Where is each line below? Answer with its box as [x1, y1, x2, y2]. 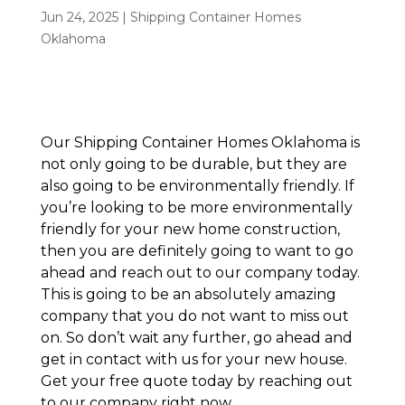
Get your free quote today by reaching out [40, 372, 353, 390]
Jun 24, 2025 [40, 8, 118, 25]
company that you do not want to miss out [40, 306, 349, 325]
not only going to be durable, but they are [40, 155, 347, 173]
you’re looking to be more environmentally [40, 198, 353, 216]
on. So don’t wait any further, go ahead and [40, 328, 353, 346]
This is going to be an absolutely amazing [40, 285, 336, 303]
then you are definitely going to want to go [40, 241, 353, 259]
